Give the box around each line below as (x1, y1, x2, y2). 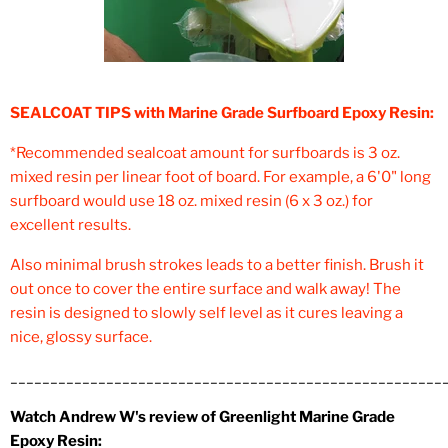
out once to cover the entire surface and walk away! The (10, 280, 401, 298)
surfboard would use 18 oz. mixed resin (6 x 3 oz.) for (10, 192, 373, 210)
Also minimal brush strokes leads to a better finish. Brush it (10, 256, 424, 274)
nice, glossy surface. (10, 328, 152, 346)
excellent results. (10, 216, 131, 234)
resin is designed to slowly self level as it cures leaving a (10, 304, 403, 322)
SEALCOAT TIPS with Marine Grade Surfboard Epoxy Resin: (10, 104, 434, 122)
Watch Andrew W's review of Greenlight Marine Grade (10, 408, 395, 426)
